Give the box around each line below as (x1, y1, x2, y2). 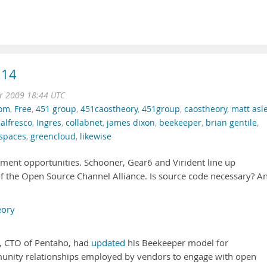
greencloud (30, 131, 76, 142)
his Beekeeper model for (125, 237, 228, 249)
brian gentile (206, 117, 257, 128)
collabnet (66, 117, 103, 128)
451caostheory (80, 104, 138, 114)
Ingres (36, 117, 61, 128)
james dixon (107, 117, 155, 128)
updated (91, 237, 125, 249)
